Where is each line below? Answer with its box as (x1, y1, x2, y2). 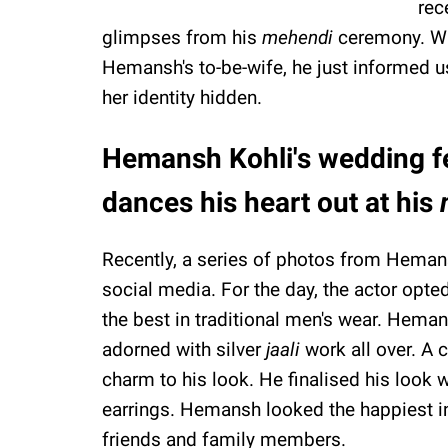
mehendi (262, 25, 333, 49)
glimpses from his (102, 25, 262, 49)
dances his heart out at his (102, 185, 440, 219)
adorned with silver (102, 337, 266, 361)
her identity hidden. (102, 85, 262, 109)
